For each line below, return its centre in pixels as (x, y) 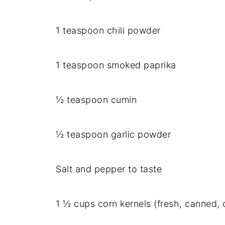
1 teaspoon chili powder (108, 30)
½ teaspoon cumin (96, 100)
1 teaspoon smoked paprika (116, 65)
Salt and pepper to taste (109, 169)
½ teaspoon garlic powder (113, 134)
